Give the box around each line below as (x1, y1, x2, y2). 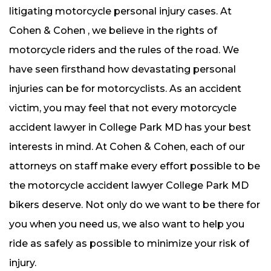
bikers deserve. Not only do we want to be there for (9, 199, 260, 211)
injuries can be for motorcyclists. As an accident (9, 83, 241, 95)
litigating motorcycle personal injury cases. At (9, 5, 232, 18)
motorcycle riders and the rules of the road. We (9, 44, 239, 56)
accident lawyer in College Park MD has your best (9, 122, 251, 134)
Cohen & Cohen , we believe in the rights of (9, 25, 217, 37)
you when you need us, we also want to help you (9, 218, 244, 230)
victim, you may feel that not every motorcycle (9, 102, 237, 114)
